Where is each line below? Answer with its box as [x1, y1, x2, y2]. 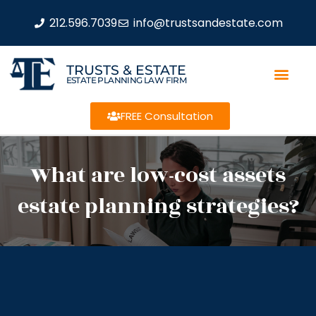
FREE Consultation [120, 109, 213, 123]
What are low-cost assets [30, 159, 286, 192]
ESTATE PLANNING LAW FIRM [66, 74, 187, 85]
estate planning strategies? [17, 190, 299, 223]
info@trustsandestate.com [133, 14, 283, 31]
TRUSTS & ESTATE [66, 61, 186, 78]
